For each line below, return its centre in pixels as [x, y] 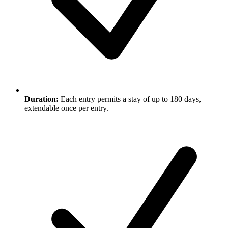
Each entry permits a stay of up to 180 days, [130, 99]
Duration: [41, 99]
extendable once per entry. [66, 108]
